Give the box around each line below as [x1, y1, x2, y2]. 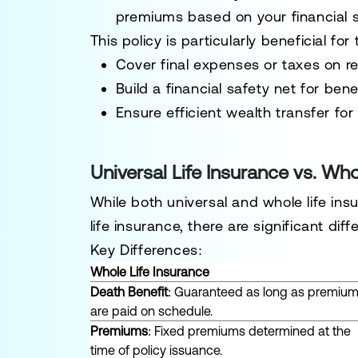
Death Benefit [89, 284, 168, 299]
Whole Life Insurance [89, 265, 209, 279]
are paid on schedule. [89, 304, 213, 318]
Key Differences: [89, 241, 203, 258]
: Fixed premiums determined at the [147, 324, 351, 338]
